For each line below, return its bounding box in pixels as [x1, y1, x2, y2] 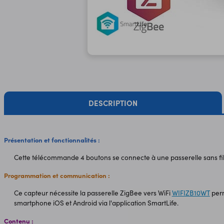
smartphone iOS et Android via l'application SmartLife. [13, 198, 178, 208]
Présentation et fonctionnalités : [3, 134, 100, 144]
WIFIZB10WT [171, 188, 210, 198]
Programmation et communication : [3, 170, 110, 179]
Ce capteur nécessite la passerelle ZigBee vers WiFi [13, 188, 172, 198]
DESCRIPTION [88, 97, 137, 108]
